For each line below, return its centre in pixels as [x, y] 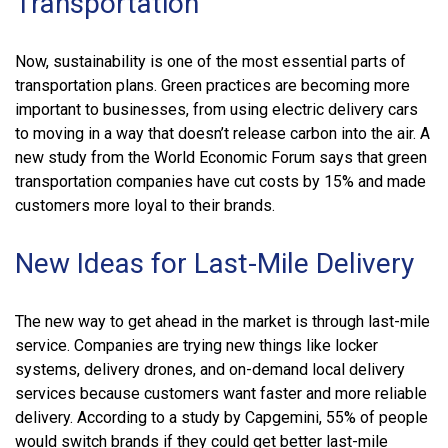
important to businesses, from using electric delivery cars [216, 109]
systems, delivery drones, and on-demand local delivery [210, 369]
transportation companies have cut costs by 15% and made [220, 181]
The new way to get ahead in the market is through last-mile [222, 321]
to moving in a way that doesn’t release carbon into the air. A [222, 133]
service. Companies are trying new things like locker [196, 345]
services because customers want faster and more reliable [221, 393]
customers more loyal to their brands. [145, 205]
